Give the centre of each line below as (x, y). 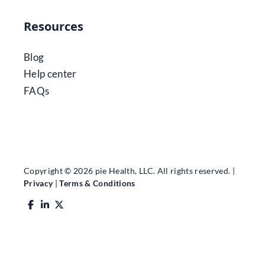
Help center (50, 74)
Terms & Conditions (97, 183)
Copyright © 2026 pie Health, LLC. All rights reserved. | (130, 170)
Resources (54, 26)
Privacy (38, 183)
